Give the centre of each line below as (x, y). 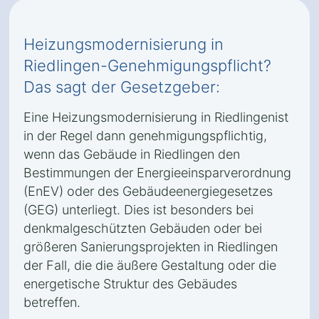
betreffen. (52, 302)
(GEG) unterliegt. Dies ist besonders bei (138, 210)
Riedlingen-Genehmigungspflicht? (147, 66)
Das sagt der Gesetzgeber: (122, 87)
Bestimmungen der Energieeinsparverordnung (157, 173)
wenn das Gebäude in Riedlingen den (132, 154)
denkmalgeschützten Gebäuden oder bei (143, 228)
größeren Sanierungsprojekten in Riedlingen (151, 247)
